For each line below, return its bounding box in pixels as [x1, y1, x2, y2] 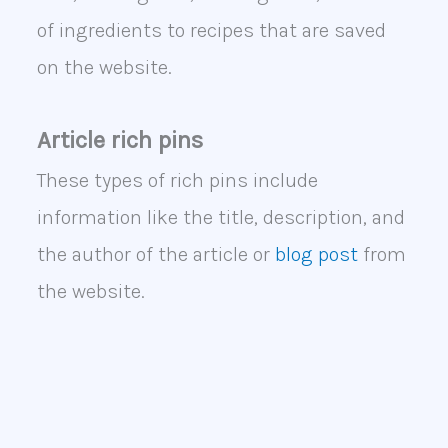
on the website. [36, 56, 172, 80]
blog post [274, 243, 358, 267]
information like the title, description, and [36, 206, 405, 230]
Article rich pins [36, 126, 203, 155]
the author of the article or [36, 243, 275, 267]
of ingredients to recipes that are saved [36, 19, 386, 43]
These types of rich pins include [36, 169, 318, 193]
